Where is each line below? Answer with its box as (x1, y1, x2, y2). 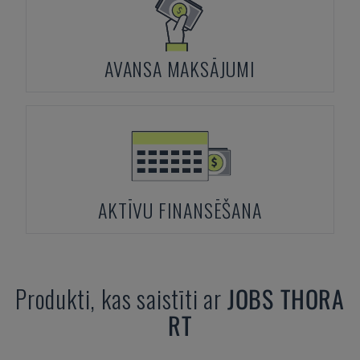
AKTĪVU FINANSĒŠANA (98, 195, 262, 224)
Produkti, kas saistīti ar (15, 280, 227, 317)
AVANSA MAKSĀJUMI (104, 54, 256, 83)
